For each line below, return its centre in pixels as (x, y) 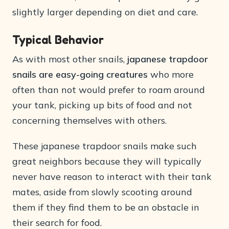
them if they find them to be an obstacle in (106, 207)
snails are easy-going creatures (80, 74)
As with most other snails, (70, 59)
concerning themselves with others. (89, 120)
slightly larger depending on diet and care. (105, 12)
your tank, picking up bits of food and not (102, 105)
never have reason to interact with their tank (112, 177)
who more (171, 74)
